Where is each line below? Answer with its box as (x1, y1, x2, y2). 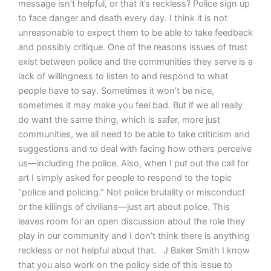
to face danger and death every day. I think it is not (18, 12, 227, 24)
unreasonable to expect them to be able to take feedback (18, 27, 253, 38)
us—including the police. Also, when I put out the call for (18, 157, 249, 169)
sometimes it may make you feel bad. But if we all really (18, 99, 243, 111)
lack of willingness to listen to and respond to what (18, 70, 228, 82)
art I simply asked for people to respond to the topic (18, 172, 232, 183)
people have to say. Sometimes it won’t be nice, (18, 85, 214, 96)
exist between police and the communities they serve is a (18, 56, 253, 67)
